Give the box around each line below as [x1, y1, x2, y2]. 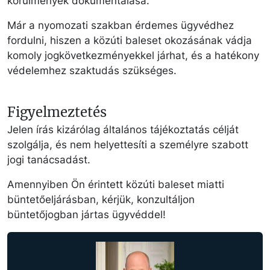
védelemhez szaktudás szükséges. [7, 64, 177, 77]
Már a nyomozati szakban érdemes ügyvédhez [7, 19, 234, 31]
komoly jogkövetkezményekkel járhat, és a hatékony [7, 49, 259, 61]
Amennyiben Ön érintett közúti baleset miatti [7, 178, 224, 190]
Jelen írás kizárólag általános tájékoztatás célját [7, 123, 239, 136]
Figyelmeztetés [7, 103, 107, 121]
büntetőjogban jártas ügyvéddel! [7, 208, 166, 221]
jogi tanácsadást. [7, 153, 90, 166]
